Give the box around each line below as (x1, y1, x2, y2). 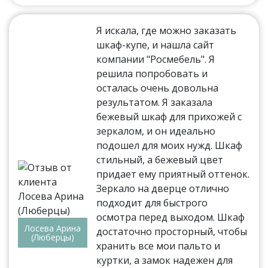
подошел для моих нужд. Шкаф (96, 138, 243, 152)
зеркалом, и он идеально (96, 124, 216, 138)
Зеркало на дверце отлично (96, 181, 230, 195)
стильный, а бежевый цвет (96, 153, 224, 166)
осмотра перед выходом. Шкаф (96, 210, 245, 224)
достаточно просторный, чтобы (96, 224, 248, 238)
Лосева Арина (25, 223, 81, 234)
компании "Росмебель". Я (96, 52, 215, 66)
